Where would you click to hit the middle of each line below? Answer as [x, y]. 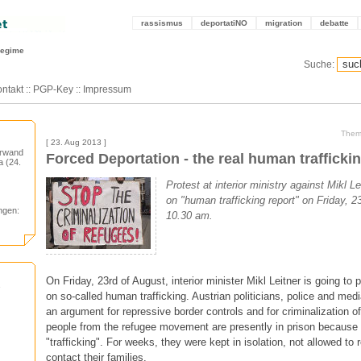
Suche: [319, 64]
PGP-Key [53, 89]
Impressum [107, 89]
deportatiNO [224, 23]
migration [284, 23]
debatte [334, 23]
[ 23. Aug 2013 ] [76, 142]
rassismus [162, 23]
